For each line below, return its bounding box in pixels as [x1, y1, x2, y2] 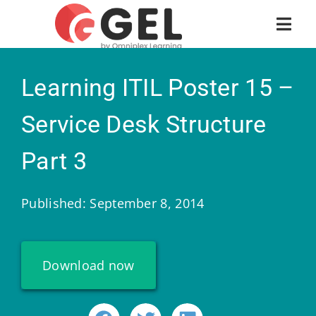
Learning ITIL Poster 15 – [21, 73, 294, 102]
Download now [42, 257, 135, 274]
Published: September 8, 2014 [21, 195, 205, 212]
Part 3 [21, 147, 87, 175]
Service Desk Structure [21, 110, 267, 138]
